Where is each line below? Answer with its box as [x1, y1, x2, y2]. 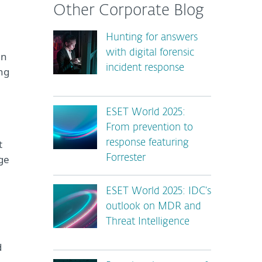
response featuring [106, 138, 189, 148]
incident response [106, 63, 184, 73]
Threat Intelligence [106, 217, 189, 227]
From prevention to [106, 123, 193, 133]
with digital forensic [106, 48, 194, 58]
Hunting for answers [106, 33, 198, 43]
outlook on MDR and [106, 202, 201, 212]
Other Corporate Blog [53, 4, 204, 19]
